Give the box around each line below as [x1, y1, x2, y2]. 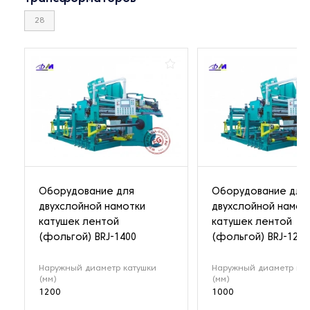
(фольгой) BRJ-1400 [39, 232, 136, 242]
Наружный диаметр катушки [39, 264, 156, 273]
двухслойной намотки [39, 202, 145, 212]
